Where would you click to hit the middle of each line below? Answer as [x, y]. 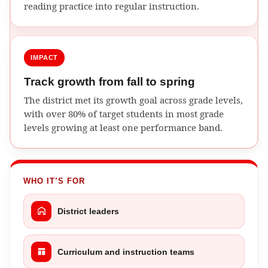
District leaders [88, 211]
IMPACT [45, 57]
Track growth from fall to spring [109, 81]
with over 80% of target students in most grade [124, 113]
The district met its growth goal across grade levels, [133, 100]
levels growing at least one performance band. [123, 127]
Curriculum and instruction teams [126, 252]
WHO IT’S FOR [54, 181]
